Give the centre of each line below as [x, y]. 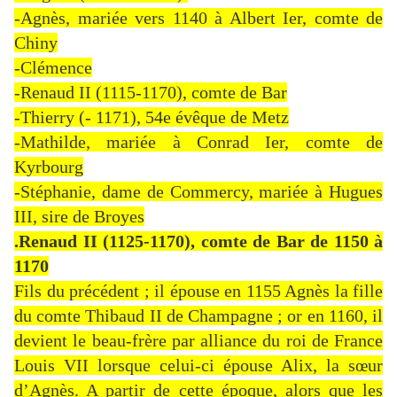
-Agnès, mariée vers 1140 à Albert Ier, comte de [198, 18]
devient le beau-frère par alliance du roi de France [198, 341]
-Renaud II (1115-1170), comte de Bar [151, 93]
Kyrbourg [49, 167]
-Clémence [53, 68]
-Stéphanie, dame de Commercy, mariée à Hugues [198, 192]
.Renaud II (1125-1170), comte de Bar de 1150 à [198, 241]
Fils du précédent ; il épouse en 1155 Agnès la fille [198, 291]
